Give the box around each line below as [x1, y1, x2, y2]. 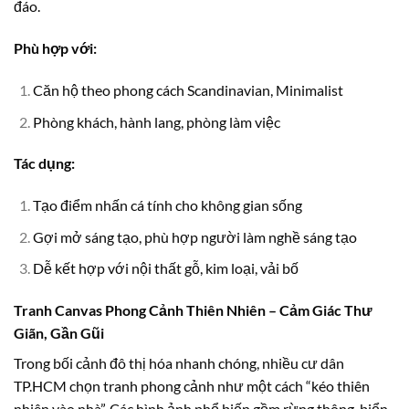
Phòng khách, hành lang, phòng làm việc [32, 112, 280, 131]
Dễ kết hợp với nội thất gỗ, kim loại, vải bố [32, 259, 299, 278]
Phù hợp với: [14, 39, 97, 58]
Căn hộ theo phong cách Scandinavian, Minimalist [32, 80, 343, 99]
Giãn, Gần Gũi [14, 324, 104, 342]
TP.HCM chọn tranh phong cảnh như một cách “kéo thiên [14, 377, 370, 395]
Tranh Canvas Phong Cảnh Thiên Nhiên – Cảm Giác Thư [14, 301, 372, 320]
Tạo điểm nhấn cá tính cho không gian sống [32, 196, 302, 215]
